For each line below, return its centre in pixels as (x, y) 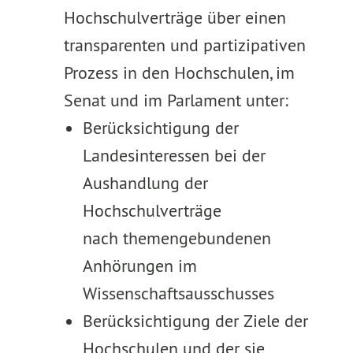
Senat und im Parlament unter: (176, 100)
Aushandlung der (145, 183)
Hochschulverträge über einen (175, 17)
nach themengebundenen (176, 238)
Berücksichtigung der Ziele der (195, 321)
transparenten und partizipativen (184, 45)
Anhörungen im (139, 266)
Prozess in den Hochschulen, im (179, 72)
